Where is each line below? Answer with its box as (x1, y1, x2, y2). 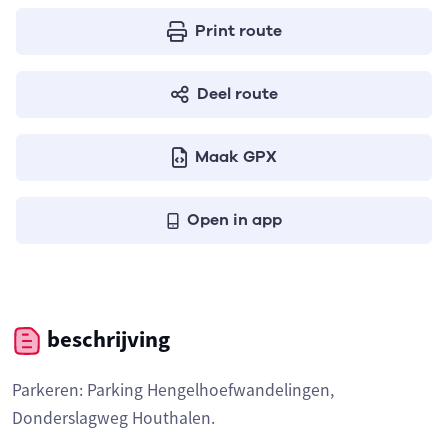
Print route (194, 20, 282, 42)
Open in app (186, 209, 282, 231)
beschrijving (42, 325, 170, 353)
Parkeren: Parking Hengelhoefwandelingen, (12, 379, 334, 402)
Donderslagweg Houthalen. (12, 407, 215, 430)
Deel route (196, 83, 278, 105)
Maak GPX (194, 146, 277, 168)
